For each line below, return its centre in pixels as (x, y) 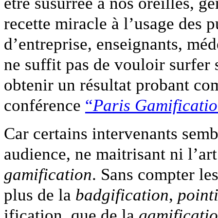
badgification (122, 195)
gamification (48, 174)
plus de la (40, 195)
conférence (45, 105)
